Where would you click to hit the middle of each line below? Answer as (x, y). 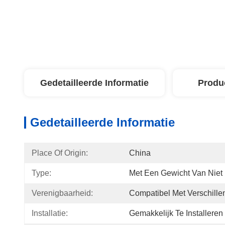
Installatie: (50, 213)
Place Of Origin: (60, 153)
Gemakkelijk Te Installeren (176, 213)
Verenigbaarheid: (62, 193)
